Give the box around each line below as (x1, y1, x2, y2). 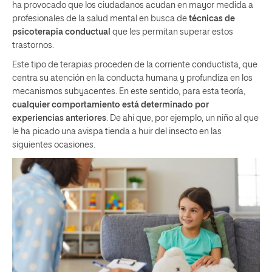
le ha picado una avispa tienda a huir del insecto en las (12, 127, 222, 136)
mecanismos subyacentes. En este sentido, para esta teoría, (12, 87, 245, 96)
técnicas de (189, 14, 235, 23)
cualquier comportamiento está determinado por (12, 100, 209, 109)
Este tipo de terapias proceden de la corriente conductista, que (12, 60, 257, 69)
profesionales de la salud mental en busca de (12, 14, 189, 23)
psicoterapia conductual (12, 27, 112, 36)
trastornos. (12, 41, 54, 50)
